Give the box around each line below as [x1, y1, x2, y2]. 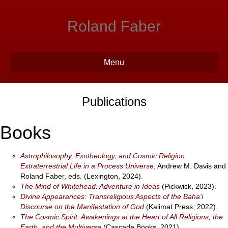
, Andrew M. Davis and [154, 162, 226, 170]
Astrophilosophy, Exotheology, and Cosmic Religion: [20, 152, 187, 160]
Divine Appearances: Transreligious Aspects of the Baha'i [20, 192, 203, 201]
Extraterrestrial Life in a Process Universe [20, 162, 154, 170]
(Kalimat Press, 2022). [144, 203, 218, 211]
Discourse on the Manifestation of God [20, 203, 144, 211]
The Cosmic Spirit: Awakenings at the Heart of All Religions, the [20, 213, 223, 221]
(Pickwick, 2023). [160, 182, 216, 190]
